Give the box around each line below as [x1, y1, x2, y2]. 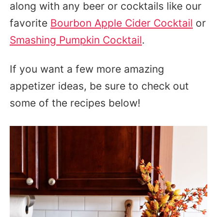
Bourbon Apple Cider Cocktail [50, 17, 193, 29]
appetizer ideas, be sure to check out [10, 80, 189, 92]
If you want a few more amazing [10, 63, 164, 75]
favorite [10, 17, 50, 29]
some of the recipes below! [10, 97, 143, 109]
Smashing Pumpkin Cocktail [10, 34, 142, 46]
